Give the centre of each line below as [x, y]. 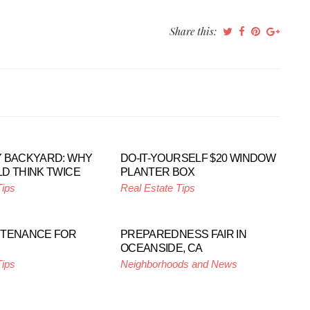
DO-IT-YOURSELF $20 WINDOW [198, 158]
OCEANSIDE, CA [161, 248]
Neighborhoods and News [179, 264]
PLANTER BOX [157, 172]
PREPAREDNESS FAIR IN [183, 234]
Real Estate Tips [157, 188]
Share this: [194, 31]
